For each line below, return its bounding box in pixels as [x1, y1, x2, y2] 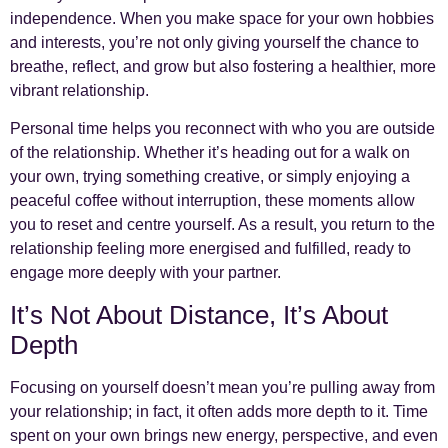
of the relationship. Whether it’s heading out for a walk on [10, 144, 410, 162]
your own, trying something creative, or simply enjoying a [10, 168, 410, 186]
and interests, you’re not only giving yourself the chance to [10, 33, 419, 51]
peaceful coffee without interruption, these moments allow [10, 192, 415, 210]
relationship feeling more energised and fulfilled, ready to [10, 240, 411, 258]
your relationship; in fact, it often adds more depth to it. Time [10, 402, 428, 420]
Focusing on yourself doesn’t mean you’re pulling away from [10, 378, 435, 396]
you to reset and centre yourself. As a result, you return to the [10, 216, 435, 234]
